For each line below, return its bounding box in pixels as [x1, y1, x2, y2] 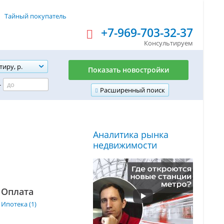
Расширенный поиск [100, 85, 165, 94]
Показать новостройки [88, 65, 169, 74]
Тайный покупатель [4, 11, 67, 20]
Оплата [1, 185, 33, 197]
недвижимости [93, 138, 157, 151]
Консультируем [144, 38, 193, 47]
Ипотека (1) [1, 199, 36, 208]
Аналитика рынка [93, 128, 168, 140]
